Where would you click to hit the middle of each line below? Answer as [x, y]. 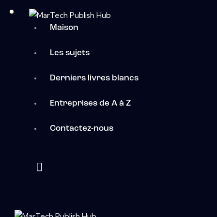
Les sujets [70, 53]
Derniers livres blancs [94, 78]
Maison [64, 28]
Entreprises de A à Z [90, 104]
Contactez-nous [81, 129]
